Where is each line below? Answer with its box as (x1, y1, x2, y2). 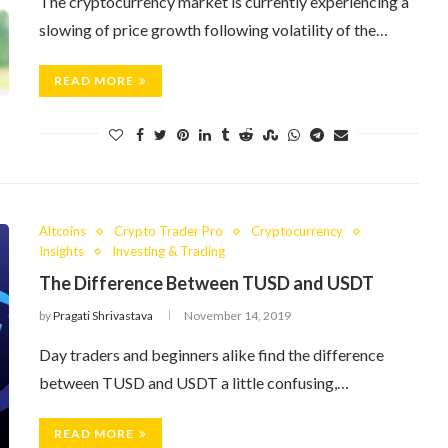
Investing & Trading (112, 243, 225, 259)
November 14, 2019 (184, 308, 291, 323)
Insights (39, 243, 84, 259)
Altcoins (39, 223, 86, 239)
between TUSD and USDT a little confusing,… (39, 373, 349, 392)
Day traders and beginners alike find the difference (39, 345, 384, 364)
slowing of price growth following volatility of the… (39, 20, 388, 39)
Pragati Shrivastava (53, 308, 153, 323)
